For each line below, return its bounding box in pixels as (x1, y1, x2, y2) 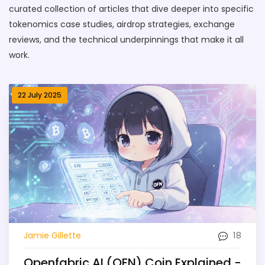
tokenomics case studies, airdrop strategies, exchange (9, 18, 235, 30)
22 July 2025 (18, 90, 62, 100)
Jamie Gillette (24, 229, 81, 241)
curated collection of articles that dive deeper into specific (9, 3, 254, 15)
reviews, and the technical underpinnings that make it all (9, 34, 244, 46)
